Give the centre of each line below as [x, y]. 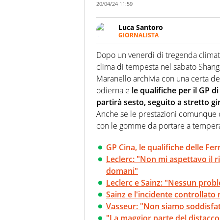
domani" [122, 171]
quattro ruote [140, 62]
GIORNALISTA [138, 35]
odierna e [113, 91]
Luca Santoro [141, 27]
